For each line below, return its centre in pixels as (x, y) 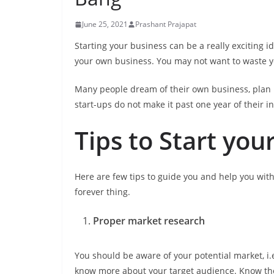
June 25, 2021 (105, 24)
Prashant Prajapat (166, 24)
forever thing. (102, 192)
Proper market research (149, 221)
